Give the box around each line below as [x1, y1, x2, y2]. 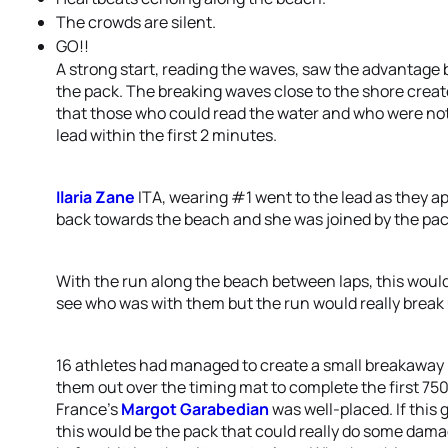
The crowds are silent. [56, 11, 216, 33]
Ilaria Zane [56, 186, 135, 208]
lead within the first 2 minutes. [56, 124, 277, 146]
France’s [56, 398, 121, 420]
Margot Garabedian [121, 398, 269, 420]
